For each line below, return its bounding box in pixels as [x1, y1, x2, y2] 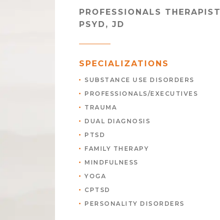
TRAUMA [84, 104, 117, 111]
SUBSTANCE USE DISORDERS [84, 76, 194, 83]
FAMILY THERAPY [84, 145, 149, 152]
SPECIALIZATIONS [79, 59, 169, 68]
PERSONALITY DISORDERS [84, 200, 185, 207]
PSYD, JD [79, 20, 125, 29]
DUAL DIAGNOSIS [84, 117, 150, 125]
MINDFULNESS [84, 159, 138, 166]
